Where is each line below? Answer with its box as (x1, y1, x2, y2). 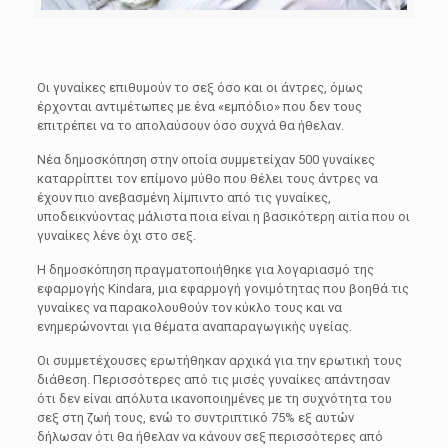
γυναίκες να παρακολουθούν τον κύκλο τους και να (36, 300, 342, 316)
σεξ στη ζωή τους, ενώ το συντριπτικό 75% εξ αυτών (36, 410, 354, 426)
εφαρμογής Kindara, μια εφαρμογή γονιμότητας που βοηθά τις (36, 281, 409, 297)
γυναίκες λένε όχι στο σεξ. (36, 228, 196, 244)
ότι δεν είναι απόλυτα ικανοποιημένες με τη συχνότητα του (36, 391, 392, 407)
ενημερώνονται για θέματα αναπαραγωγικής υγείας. (36, 319, 352, 335)
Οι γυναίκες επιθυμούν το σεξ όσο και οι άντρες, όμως (36, 80, 363, 96)
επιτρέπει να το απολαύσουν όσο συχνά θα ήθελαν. (36, 118, 344, 134)
